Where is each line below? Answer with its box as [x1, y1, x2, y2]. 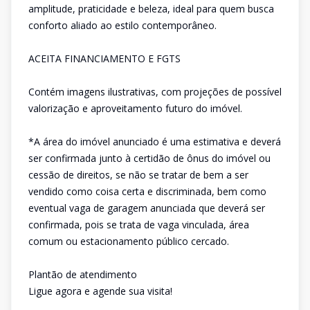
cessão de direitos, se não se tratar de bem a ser [28, 168, 248, 181]
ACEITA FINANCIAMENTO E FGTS [28, 52, 181, 65]
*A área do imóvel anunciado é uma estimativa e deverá [28, 135, 281, 148]
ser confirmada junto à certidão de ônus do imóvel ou [28, 152, 271, 165]
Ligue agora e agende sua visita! [28, 284, 172, 298]
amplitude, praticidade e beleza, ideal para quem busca [28, 2, 274, 15]
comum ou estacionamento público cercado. [28, 235, 229, 248]
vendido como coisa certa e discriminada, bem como [28, 185, 266, 198]
